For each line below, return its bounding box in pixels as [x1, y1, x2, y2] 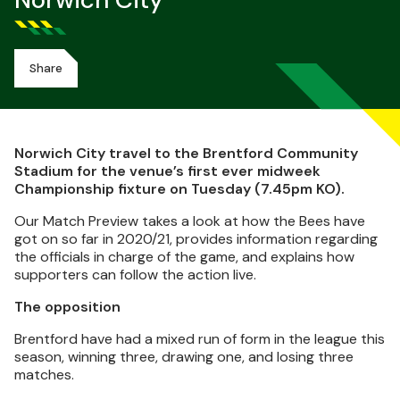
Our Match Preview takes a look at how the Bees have [14, 212, 365, 230]
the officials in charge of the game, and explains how [14, 247, 354, 266]
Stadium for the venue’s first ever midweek [14, 162, 321, 180]
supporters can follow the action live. [14, 265, 256, 284]
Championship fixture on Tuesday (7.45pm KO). [14, 179, 345, 198]
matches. [14, 365, 74, 384]
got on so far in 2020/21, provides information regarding [14, 229, 378, 248]
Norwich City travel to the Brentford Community [14, 144, 358, 162]
